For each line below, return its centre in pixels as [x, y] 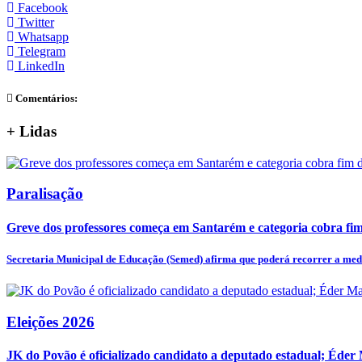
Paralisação [45, 194]
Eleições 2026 [51, 322]
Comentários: [45, 98]
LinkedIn [41, 66]
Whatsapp [43, 37]
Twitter [36, 23]
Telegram [42, 52]
